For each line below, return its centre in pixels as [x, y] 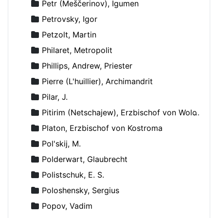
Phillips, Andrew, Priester [87, 65]
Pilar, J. [55, 97]
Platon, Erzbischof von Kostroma [102, 128]
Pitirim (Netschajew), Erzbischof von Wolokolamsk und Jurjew [119, 112]
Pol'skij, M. [61, 143]
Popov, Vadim [67, 206]
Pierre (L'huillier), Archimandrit [97, 81]
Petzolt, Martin [69, 34]
